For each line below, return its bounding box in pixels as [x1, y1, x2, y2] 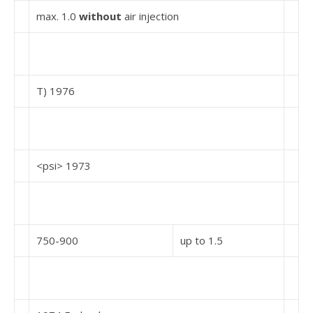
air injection [124, 9, 179, 23]
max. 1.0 [36, 9, 79, 23]
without [79, 9, 124, 23]
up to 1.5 [180, 233, 223, 247]
